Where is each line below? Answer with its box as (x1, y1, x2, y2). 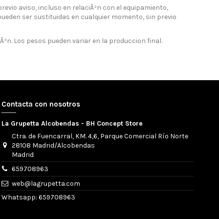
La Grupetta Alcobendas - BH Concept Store (1, 119, 143, 128)
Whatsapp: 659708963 (1, 193, 75, 202)
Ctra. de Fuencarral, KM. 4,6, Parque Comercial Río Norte (11, 131, 188, 140)
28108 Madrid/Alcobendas (11, 141, 95, 150)
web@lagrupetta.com (11, 179, 80, 188)
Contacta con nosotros (1, 99, 80, 109)
